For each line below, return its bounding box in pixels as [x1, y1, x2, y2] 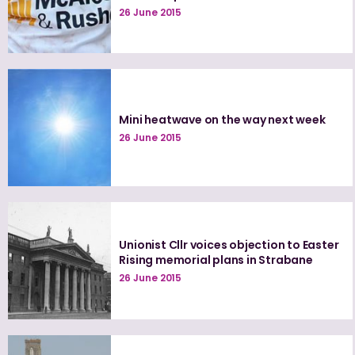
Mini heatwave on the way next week [119, 111, 326, 128]
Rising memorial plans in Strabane [119, 252, 313, 269]
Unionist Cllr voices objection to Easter [119, 237, 339, 254]
